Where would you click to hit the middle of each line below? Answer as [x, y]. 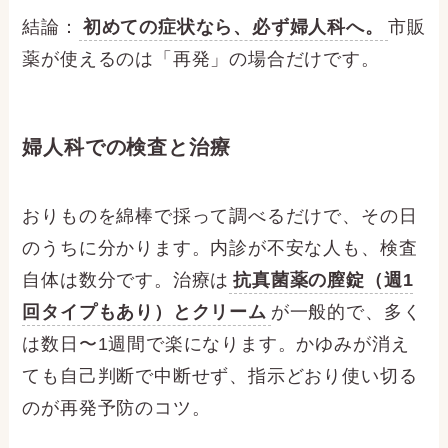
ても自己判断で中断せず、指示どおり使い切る [220, 376]
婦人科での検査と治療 [126, 147]
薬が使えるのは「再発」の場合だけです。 [201, 58]
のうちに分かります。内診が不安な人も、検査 [220, 248]
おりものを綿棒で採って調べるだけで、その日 [220, 216]
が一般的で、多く [346, 312]
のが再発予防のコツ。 [116, 408]
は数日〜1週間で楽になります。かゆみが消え [216, 344]
